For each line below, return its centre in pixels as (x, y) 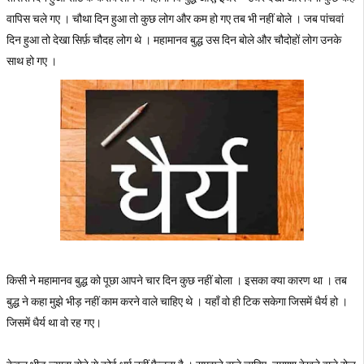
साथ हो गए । (32, 61)
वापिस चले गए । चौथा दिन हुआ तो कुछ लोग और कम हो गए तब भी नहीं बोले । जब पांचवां (175, 19)
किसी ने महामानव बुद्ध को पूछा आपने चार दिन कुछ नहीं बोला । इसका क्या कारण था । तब (177, 280)
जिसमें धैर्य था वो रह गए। (54, 323)
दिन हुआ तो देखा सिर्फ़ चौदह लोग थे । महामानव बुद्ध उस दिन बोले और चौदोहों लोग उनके (174, 40)
